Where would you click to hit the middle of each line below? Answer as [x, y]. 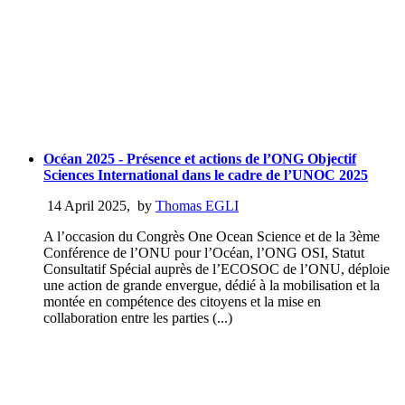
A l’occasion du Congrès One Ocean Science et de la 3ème [212, 237]
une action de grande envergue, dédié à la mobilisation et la [212, 286]
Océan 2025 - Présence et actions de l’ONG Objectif [200, 159]
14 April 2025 [85, 206]
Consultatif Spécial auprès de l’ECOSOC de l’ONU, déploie [217, 269]
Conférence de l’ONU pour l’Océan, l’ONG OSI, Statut [204, 253]
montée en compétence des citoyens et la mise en [182, 302]
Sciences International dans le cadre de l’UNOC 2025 [206, 175]
